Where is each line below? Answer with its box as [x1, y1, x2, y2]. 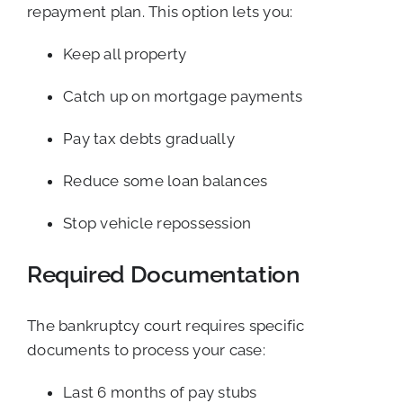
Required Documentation [27, 260, 300, 288]
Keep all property [63, 45, 187, 64]
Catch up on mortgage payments [63, 87, 303, 106]
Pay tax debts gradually [63, 130, 235, 148]
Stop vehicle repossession [63, 214, 252, 233]
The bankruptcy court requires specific [27, 316, 305, 335]
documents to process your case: [27, 340, 265, 359]
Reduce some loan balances [63, 172, 268, 191]
